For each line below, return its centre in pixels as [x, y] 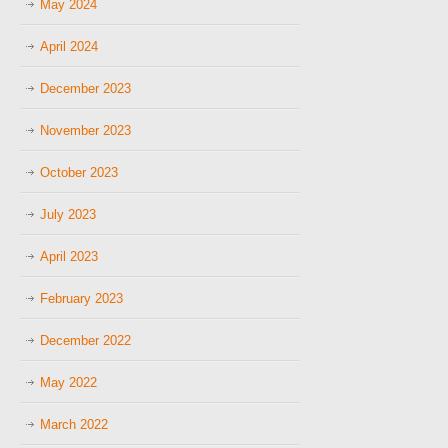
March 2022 [74, 424]
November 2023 [85, 130]
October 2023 [79, 172]
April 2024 [69, 46]
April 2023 [69, 256]
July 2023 [68, 214]
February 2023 [81, 298]
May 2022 [68, 382]
